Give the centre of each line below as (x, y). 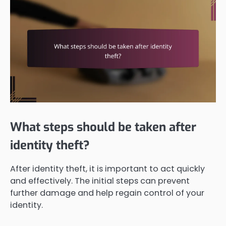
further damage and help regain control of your (107, 193)
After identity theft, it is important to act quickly (107, 168)
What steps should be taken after (103, 127)
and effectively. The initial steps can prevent (100, 181)
